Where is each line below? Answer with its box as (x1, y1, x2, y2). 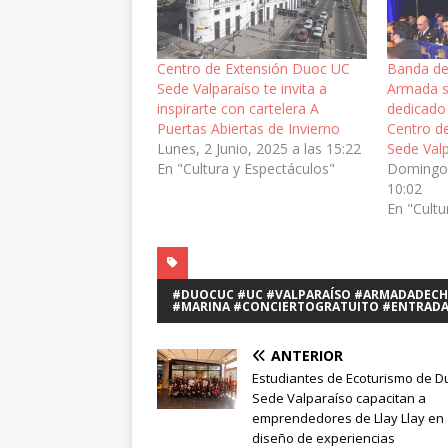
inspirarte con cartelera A (157, 98, 319, 118)
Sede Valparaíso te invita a (157, 78, 327, 98)
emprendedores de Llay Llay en (252, 408, 444, 427)
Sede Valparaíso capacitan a (252, 388, 426, 407)
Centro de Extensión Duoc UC (157, 58, 350, 78)
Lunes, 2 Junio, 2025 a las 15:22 (157, 138, 361, 158)
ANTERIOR (271, 345, 343, 365)
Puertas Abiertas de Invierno (157, 118, 340, 138)
